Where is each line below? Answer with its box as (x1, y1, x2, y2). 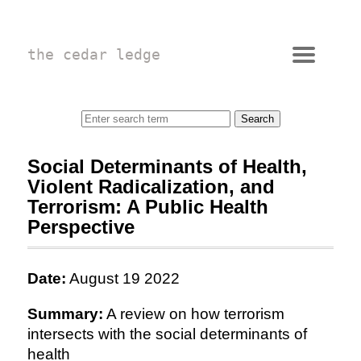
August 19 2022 (65, 270, 180, 287)
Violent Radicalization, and (27, 176, 275, 197)
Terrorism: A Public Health (27, 196, 268, 218)
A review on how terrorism (102, 305, 284, 322)
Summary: (27, 305, 103, 322)
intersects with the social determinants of (27, 326, 307, 342)
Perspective (27, 216, 135, 238)
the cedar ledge (27, 46, 160, 63)
